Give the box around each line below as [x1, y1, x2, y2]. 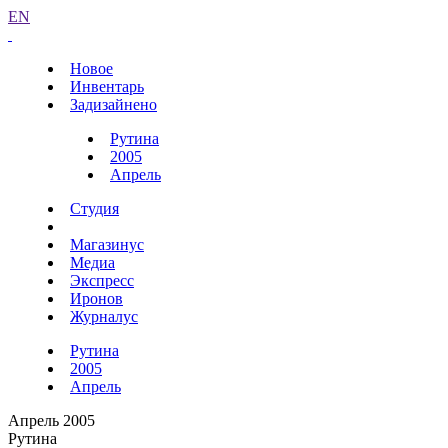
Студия [70, 200, 119, 217]
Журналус [70, 308, 138, 325]
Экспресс [70, 272, 134, 289]
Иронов [70, 290, 123, 307]
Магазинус [70, 236, 144, 253]
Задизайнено [70, 96, 157, 113]
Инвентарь [70, 78, 144, 95]
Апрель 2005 [8, 412, 95, 429]
